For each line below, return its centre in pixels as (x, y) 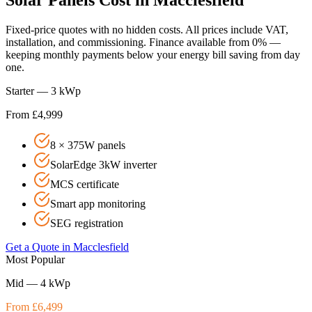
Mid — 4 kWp (38, 283)
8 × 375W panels (88, 145)
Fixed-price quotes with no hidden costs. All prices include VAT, (147, 29)
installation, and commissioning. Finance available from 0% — (143, 42)
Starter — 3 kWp (43, 91)
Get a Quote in (39, 247)
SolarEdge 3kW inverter (103, 164)
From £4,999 (34, 114)
